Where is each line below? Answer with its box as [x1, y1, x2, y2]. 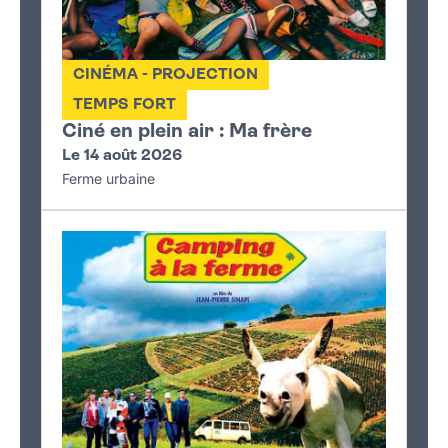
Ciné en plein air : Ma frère [62, 121, 312, 142]
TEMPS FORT [73, 96, 176, 113]
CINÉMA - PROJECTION [73, 66, 258, 83]
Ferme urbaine [62, 169, 155, 187]
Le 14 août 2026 [62, 147, 182, 164]
